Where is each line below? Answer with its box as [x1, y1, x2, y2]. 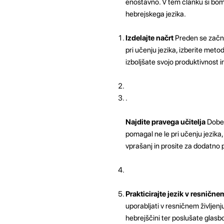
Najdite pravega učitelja [125, 117, 205, 126]
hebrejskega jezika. [125, 9, 186, 18]
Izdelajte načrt [125, 33, 173, 42]
